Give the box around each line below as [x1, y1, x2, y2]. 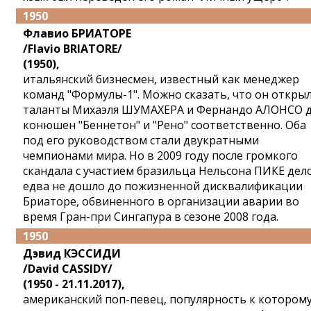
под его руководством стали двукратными [23, 133, 259, 148]
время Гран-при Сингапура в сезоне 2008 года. [23, 209, 278, 224]
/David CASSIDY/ [23, 261, 112, 276]
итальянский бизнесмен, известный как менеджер [23, 72, 299, 87]
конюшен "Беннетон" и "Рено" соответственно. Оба [23, 117, 306, 133]
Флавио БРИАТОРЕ [23, 26, 131, 41]
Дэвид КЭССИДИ [23, 246, 121, 261]
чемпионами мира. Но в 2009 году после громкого [23, 148, 298, 163]
